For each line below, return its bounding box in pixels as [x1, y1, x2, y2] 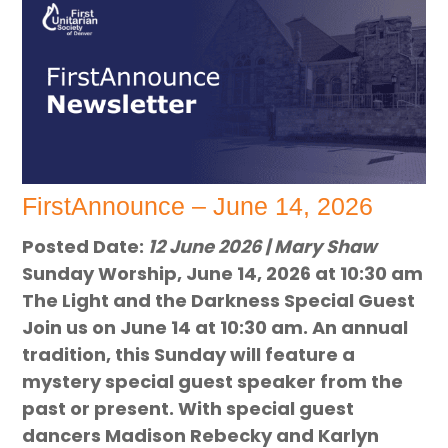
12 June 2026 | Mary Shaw [148, 234, 378, 260]
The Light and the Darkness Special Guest [22, 288, 416, 314]
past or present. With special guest [22, 396, 355, 422]
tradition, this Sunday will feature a [22, 342, 356, 368]
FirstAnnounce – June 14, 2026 [22, 192, 374, 221]
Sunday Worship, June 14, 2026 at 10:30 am [22, 261, 424, 287]
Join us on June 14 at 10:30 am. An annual [22, 315, 409, 341]
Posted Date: [22, 234, 149, 260]
